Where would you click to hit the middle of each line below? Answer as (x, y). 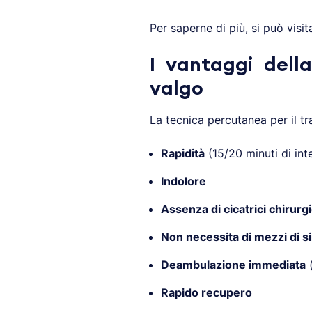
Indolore (183, 181)
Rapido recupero (206, 293)
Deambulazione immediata (233, 265)
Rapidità (182, 154)
